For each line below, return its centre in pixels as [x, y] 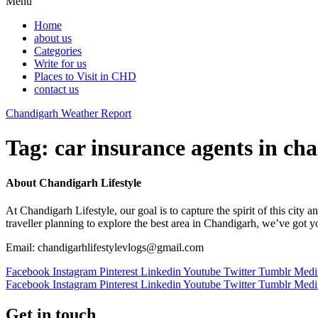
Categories [58, 50]
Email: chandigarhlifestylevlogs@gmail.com [105, 247]
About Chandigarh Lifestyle [73, 182]
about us [53, 38]
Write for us [60, 63]
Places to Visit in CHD [85, 76]
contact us [56, 89]
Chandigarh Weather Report [68, 113]
